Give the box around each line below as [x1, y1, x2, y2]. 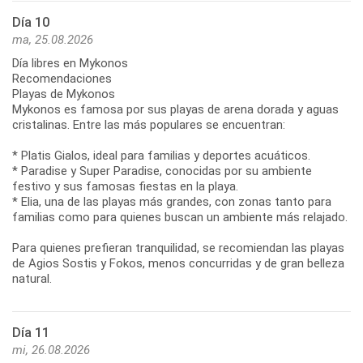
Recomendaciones [12, 71, 112, 87]
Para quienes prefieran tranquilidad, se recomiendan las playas [12, 241, 344, 256]
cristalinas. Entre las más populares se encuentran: [12, 117, 285, 133]
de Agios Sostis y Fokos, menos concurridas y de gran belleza [12, 256, 344, 271]
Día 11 [12, 325, 49, 341]
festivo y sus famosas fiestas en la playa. [12, 179, 238, 194]
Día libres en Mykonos [12, 56, 128, 71]
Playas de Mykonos [12, 87, 115, 102]
